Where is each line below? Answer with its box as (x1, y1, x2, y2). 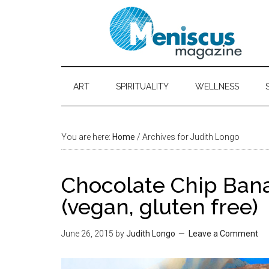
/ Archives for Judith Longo (135, 132, 240, 142)
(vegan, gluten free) (61, 194, 258, 219)
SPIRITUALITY (116, 82, 169, 91)
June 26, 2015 (61, 229, 113, 238)
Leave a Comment (189, 229, 258, 238)
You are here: (61, 132, 112, 142)
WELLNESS (195, 82, 239, 91)
